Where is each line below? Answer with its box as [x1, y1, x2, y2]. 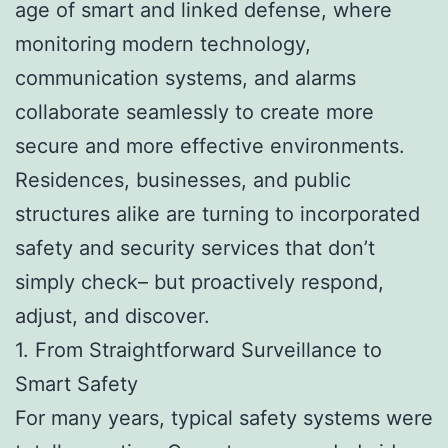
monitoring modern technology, [15, 31, 311, 56]
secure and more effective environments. [15, 133, 405, 158]
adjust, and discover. [15, 303, 210, 328]
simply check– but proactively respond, [15, 269, 384, 294]
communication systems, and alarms [15, 65, 356, 90]
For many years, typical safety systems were [15, 405, 433, 430]
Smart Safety [15, 371, 138, 396]
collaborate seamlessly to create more [15, 99, 374, 124]
